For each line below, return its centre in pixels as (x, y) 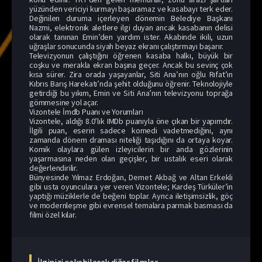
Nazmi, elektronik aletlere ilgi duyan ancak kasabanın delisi (131, 27)
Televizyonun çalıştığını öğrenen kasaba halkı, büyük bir (131, 55)
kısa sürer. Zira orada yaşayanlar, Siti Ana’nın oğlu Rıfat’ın (131, 74)
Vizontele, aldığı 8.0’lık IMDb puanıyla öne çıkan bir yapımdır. (131, 121)
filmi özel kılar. (53, 214)
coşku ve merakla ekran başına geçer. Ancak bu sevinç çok (131, 65)
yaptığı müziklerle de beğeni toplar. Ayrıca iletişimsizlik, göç (131, 196)
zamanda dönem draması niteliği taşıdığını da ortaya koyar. (131, 139)
